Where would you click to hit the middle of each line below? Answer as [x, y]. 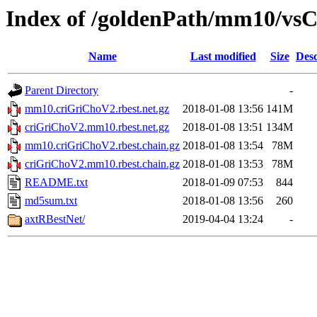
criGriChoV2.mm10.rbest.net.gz [97, 127]
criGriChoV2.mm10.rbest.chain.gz [102, 164]
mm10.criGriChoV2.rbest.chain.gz [102, 146]
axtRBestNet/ [55, 219]
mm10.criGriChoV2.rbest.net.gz [97, 109]
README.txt [56, 183]
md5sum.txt [51, 201]
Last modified [223, 57]
